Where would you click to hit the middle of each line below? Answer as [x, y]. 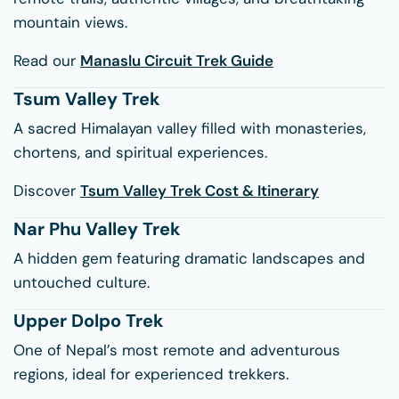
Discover [47, 191]
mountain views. [70, 23]
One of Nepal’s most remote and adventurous [177, 350]
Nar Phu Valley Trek [97, 229]
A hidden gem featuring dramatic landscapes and [189, 259]
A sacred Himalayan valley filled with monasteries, [190, 129]
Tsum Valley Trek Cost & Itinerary [199, 191]
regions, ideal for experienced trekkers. [151, 375]
